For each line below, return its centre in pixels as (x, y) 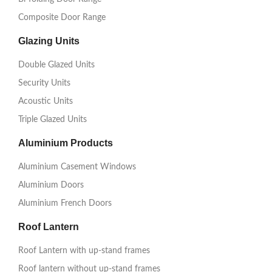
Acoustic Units (46, 102)
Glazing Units (49, 41)
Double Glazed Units (56, 65)
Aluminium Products (66, 143)
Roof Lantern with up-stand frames (84, 251)
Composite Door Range (62, 18)
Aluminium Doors (51, 185)
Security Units (44, 83)
